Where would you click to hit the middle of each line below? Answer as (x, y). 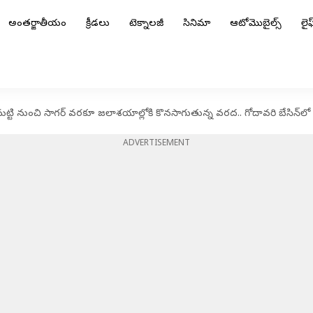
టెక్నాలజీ (146, 24)
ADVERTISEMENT (156, 144)
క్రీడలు (98, 24)
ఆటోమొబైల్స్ (256, 24)
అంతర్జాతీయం (37, 24)
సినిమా (197, 24)
